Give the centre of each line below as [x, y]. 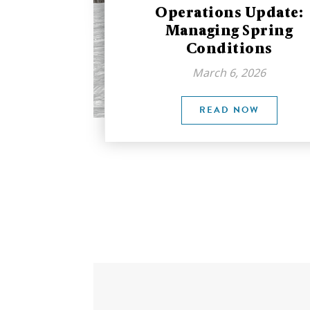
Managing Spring [229, 30]
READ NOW [229, 110]
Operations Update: [229, 12]
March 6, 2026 [229, 73]
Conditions [229, 48]
